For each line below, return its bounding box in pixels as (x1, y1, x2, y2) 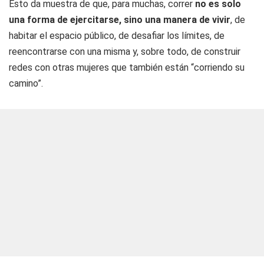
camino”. (9, 78, 43, 89)
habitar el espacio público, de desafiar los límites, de (9, 30, 225, 41)
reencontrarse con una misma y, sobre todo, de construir (9, 46, 240, 57)
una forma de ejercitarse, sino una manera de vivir (9, 14, 230, 25)
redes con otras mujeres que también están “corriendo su (9, 62, 245, 73)
